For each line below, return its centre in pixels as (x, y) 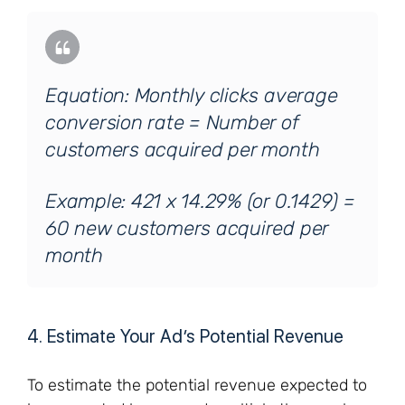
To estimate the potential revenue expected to (197, 385)
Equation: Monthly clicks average (192, 95)
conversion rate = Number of (172, 122)
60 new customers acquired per (187, 228)
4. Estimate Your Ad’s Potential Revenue (185, 336)
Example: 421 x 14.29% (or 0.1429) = (200, 201)
